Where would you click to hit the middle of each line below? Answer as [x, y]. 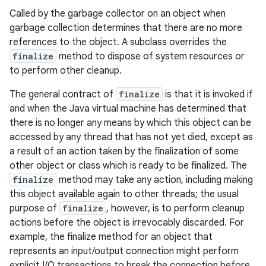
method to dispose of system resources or [151, 56]
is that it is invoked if [208, 94]
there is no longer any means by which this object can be [130, 123]
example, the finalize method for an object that [111, 237]
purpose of [34, 208]
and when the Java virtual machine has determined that [128, 109]
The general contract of [63, 94]
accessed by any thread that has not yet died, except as [131, 137]
